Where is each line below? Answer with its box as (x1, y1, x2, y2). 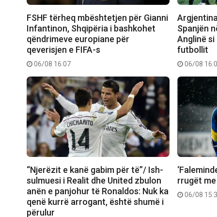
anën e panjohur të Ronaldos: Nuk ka (27, 186, 169, 197)
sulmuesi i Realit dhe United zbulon (27, 175, 161, 186)
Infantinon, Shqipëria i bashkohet (27, 23, 155, 34)
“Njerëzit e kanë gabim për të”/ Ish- (27, 165, 163, 175)
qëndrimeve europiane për (27, 34, 129, 45)
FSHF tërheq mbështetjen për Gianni (27, 13, 168, 23)
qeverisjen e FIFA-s (27, 45, 100, 55)
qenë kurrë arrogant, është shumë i (27, 197, 164, 207)
